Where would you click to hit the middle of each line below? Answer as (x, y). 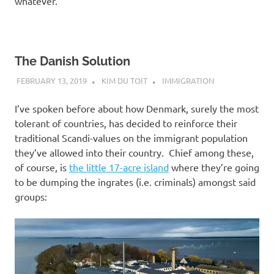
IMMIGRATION (188, 80)
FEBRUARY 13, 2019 (51, 80)
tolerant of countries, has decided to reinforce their (126, 123)
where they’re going (214, 167)
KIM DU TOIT (124, 80)
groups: (31, 196)
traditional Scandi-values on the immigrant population (131, 138)
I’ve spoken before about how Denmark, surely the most (137, 108)
